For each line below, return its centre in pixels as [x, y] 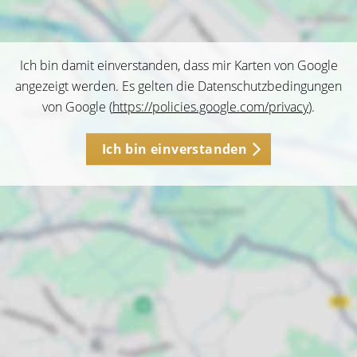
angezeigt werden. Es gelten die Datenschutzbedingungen [178, 86]
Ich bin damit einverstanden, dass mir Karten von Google [178, 65]
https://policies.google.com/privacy [210, 107]
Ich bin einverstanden [175, 149]
